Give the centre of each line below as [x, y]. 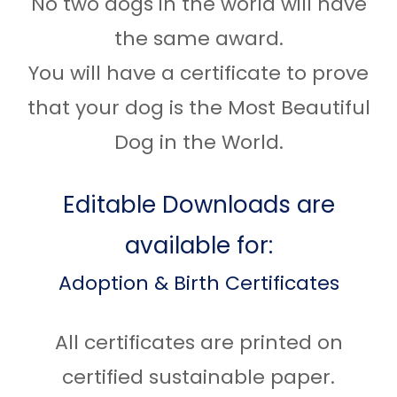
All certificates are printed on [198, 342]
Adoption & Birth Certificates [198, 283]
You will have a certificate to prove [198, 73]
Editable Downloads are [198, 204]
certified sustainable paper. [198, 377]
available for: [198, 245]
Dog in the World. [198, 142]
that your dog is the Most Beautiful [198, 107]
